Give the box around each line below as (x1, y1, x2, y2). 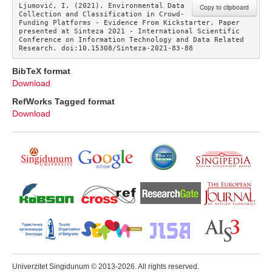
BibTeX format (12, 66, 70, 76)
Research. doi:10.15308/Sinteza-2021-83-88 (18, 44, 193, 52)
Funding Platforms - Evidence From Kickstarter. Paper (18, 18, 240, 27)
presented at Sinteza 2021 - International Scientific (18, 27, 240, 35)
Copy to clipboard (200, 3, 249, 12)
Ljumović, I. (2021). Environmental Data (18, 1, 185, 10)
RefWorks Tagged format (12, 97, 115, 107)
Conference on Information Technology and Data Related (18, 35, 244, 44)
